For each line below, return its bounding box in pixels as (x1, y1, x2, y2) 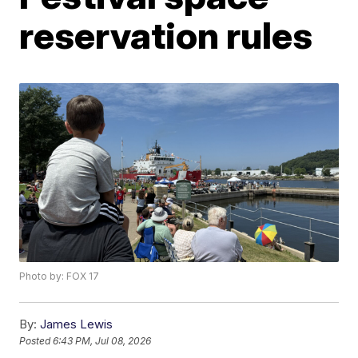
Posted (19, 335, 54, 348)
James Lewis (40, 316, 113, 332)
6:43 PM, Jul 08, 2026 (53, 335, 152, 348)
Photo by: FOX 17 (19, 270, 100, 283)
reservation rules (19, 12, 313, 58)
